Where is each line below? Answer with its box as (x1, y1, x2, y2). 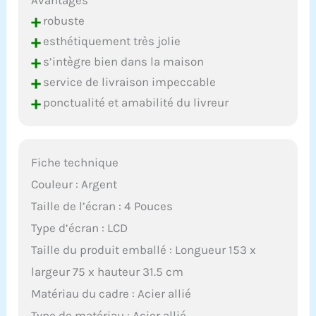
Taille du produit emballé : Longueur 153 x (31, 242, 257, 257)
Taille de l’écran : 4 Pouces (31, 198, 174, 213)
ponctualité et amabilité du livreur (40, 95, 229, 109)
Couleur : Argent (31, 176, 118, 191)
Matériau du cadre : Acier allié (31, 286, 192, 300)
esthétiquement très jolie (40, 33, 181, 48)
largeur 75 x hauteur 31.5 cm (31, 264, 184, 279)
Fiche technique (31, 154, 119, 169)
